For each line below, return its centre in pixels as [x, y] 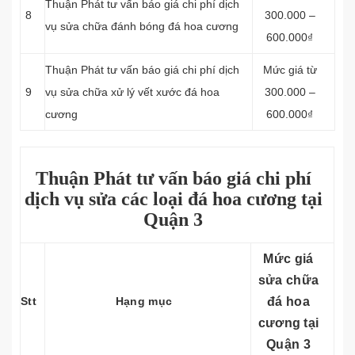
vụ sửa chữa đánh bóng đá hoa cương [142, 26]
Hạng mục [144, 301]
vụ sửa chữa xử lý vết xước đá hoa [132, 92]
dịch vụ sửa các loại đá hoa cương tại [173, 199]
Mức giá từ [290, 70]
